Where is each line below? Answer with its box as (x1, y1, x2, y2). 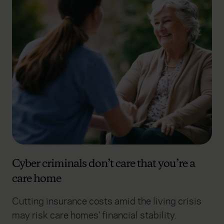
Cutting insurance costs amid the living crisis (12, 195, 201, 208)
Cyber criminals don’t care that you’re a (12, 156, 195, 172)
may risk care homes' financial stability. (12, 209, 177, 222)
